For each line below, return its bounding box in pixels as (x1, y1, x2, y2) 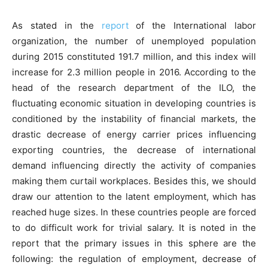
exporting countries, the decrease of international (12, 144, 256, 156)
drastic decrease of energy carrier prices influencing (12, 129, 256, 141)
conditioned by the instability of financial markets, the (12, 113, 256, 125)
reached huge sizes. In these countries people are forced (12, 206, 256, 218)
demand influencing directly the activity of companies (12, 160, 256, 172)
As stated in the (12, 20, 102, 32)
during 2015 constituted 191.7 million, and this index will (12, 51, 256, 63)
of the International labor (128, 20, 256, 32)
